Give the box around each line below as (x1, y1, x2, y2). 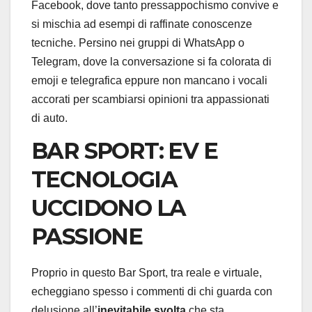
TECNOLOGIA (31, 166, 177, 194)
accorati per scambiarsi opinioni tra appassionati (31, 93, 270, 106)
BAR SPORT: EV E (31, 137, 217, 165)
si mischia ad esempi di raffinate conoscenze (31, 18, 252, 31)
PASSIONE (31, 223, 143, 251)
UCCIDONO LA (31, 194, 186, 222)
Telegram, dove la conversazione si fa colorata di (31, 56, 272, 68)
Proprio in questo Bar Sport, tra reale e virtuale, (31, 266, 262, 279)
